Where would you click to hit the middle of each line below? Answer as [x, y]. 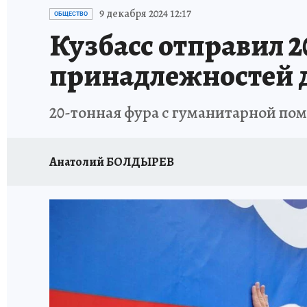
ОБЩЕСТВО [71, 14]
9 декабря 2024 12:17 [145, 14]
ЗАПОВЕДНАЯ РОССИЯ [167, 9]
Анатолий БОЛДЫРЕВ [112, 161]
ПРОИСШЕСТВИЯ [264, 9]
